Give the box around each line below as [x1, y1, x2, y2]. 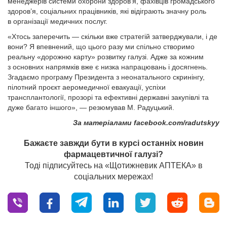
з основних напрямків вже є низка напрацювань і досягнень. [8, 63, 208, 71]
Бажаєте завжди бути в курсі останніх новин [23, 139, 204, 147]
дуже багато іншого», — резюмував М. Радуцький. [8, 103, 174, 111]
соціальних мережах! [74, 172, 153, 181]
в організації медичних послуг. [8, 17, 107, 25]
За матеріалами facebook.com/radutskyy [73, 119, 219, 127]
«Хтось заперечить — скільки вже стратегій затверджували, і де [8, 32, 217, 41]
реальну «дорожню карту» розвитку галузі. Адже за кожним [8, 53, 204, 61]
